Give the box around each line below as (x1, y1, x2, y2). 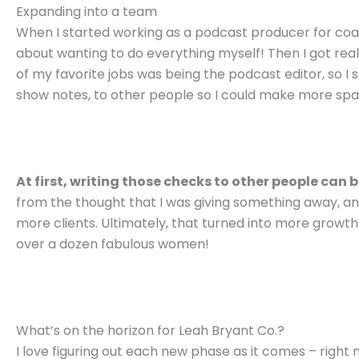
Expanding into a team (16, 2, 157, 22)
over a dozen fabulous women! (16, 235, 212, 254)
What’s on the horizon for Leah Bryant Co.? (16, 321, 284, 341)
